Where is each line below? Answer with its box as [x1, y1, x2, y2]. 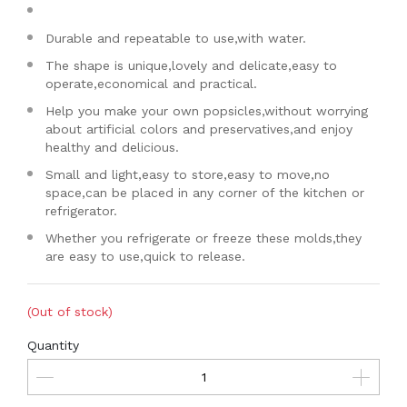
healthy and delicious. [45, 140, 179, 154]
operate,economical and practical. [45, 76, 257, 91]
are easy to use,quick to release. [45, 249, 245, 263]
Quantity [27, 338, 79, 352]
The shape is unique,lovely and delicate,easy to [45, 58, 337, 73]
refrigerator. [45, 203, 117, 218]
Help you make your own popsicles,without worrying [45, 104, 368, 118]
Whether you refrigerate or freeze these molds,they [45, 231, 362, 245]
